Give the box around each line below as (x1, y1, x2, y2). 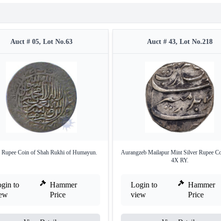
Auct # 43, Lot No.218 (147, 37, 213, 45)
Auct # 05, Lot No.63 (10, 37, 73, 45)
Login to (131, 180, 157, 189)
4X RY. (171, 156, 188, 164)
